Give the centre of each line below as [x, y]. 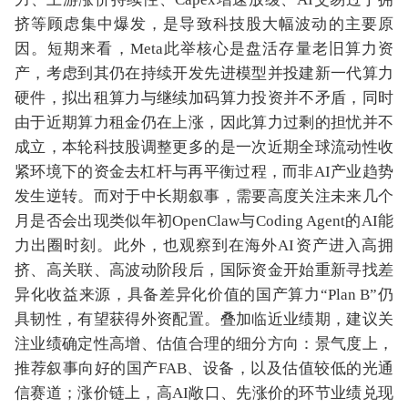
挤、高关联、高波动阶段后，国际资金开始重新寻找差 [204, 270]
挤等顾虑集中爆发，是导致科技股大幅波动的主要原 [204, 24]
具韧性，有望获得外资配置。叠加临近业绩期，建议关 [204, 319]
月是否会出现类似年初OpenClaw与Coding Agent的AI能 [204, 221]
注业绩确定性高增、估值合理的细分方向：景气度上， [204, 344]
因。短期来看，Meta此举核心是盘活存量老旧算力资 [204, 49]
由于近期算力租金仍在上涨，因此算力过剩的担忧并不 [204, 122]
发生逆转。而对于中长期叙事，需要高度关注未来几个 [204, 196]
